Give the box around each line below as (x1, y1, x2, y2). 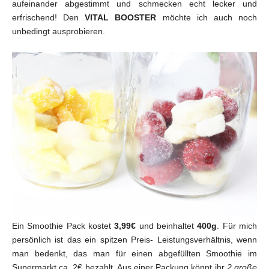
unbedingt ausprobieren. (12, 26, 105, 36)
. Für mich (217, 221, 258, 231)
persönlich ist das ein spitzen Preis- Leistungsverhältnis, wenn (12, 235, 257, 245)
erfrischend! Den (12, 12, 85, 22)
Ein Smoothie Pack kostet (12, 221, 111, 231)
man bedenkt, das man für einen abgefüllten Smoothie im (12, 249, 257, 259)
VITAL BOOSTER (85, 12, 157, 22)
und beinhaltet (136, 221, 198, 231)
